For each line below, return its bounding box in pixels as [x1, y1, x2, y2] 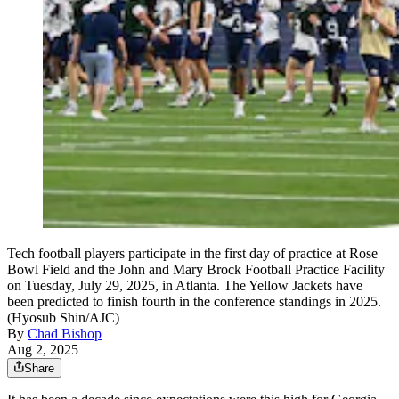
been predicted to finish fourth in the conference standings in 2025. [7, 293, 381, 309]
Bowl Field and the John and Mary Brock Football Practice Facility [7, 261, 385, 277]
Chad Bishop [28, 325, 102, 341]
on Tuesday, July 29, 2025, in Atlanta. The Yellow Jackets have [7, 277, 362, 293]
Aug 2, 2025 [7, 341, 78, 357]
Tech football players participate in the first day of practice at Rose [7, 245, 378, 261]
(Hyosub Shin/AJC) [7, 309, 119, 325]
